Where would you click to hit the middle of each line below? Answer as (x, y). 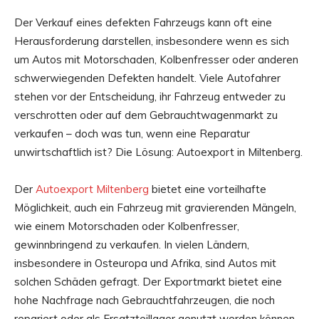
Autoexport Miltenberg (92, 189)
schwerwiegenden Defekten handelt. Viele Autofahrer (147, 78)
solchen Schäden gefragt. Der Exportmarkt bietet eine (148, 282)
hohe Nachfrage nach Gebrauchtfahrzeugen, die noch (145, 300)
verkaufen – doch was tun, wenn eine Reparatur (132, 134)
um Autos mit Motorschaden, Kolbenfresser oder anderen (156, 60)
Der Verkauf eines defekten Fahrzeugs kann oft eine (143, 23)
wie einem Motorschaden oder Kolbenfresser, (127, 226)
